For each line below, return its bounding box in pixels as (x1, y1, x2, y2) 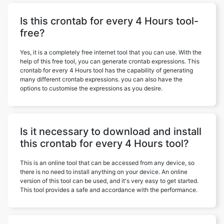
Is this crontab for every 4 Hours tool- (20, 14, 198, 27)
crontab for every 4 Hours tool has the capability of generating (20, 66, 193, 74)
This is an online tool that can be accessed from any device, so (20, 158, 194, 166)
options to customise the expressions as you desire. (20, 84, 162, 92)
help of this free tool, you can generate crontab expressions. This (20, 57, 199, 65)
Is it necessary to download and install (20, 125, 201, 137)
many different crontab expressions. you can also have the (20, 75, 182, 83)
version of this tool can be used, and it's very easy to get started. (20, 176, 198, 184)
